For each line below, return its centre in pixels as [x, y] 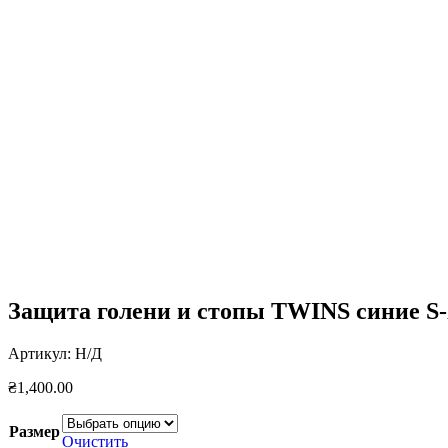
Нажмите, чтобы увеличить [102, 78]
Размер [34, 431]
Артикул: [41, 353]
